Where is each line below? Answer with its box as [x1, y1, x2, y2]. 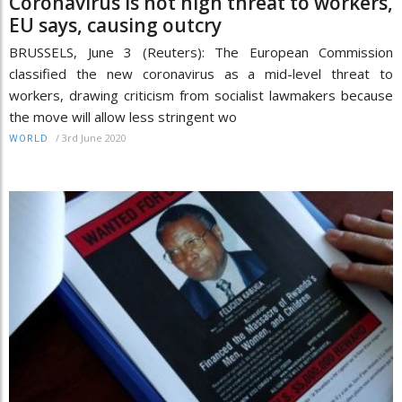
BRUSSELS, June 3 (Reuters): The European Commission [9, 43, 393, 62]
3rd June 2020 [62, 131, 127, 145]
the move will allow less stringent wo [9, 108, 237, 127]
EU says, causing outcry [9, 13, 222, 39]
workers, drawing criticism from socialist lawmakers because [9, 86, 393, 105]
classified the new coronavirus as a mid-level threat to [9, 65, 393, 83]
